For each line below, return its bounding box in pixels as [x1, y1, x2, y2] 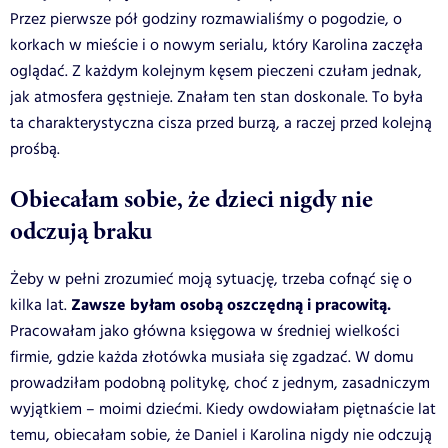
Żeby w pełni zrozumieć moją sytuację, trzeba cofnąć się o [10, 267, 412, 291]
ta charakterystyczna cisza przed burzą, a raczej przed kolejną [10, 111, 432, 135]
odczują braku [10, 213, 152, 248]
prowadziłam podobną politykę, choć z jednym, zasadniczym [10, 371, 430, 395]
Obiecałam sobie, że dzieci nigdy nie [10, 181, 373, 216]
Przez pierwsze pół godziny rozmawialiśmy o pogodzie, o [10, 7, 402, 31]
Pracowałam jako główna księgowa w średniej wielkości [10, 319, 400, 343]
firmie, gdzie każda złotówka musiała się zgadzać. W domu [10, 345, 414, 369]
